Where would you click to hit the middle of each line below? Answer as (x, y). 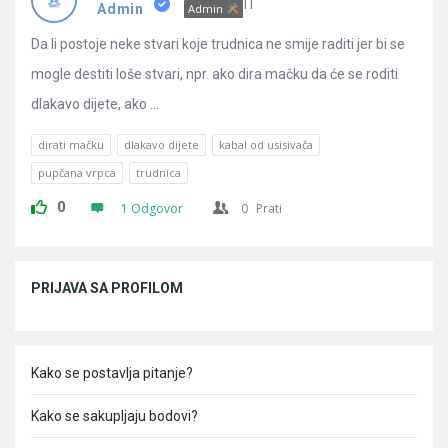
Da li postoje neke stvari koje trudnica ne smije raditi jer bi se (218, 44)
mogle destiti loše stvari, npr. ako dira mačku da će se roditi (214, 74)
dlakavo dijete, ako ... (95, 104)
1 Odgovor (152, 208)
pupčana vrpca (77, 172)
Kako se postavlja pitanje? (112, 373)
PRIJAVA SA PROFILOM (107, 288)
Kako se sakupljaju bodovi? (114, 416)
